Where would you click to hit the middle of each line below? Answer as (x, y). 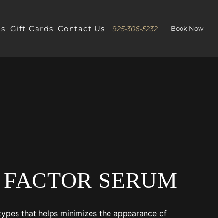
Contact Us (81, 28)
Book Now (187, 28)
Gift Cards (32, 28)
